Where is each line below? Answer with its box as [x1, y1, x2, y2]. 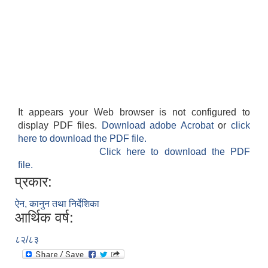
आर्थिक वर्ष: [15, 209, 74, 226]
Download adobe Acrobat [101, 120, 218, 131]
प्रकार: [15, 173, 52, 190]
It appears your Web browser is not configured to [18, 107, 250, 118]
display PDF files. [18, 120, 102, 131]
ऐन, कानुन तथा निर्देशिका [15, 199, 99, 209]
